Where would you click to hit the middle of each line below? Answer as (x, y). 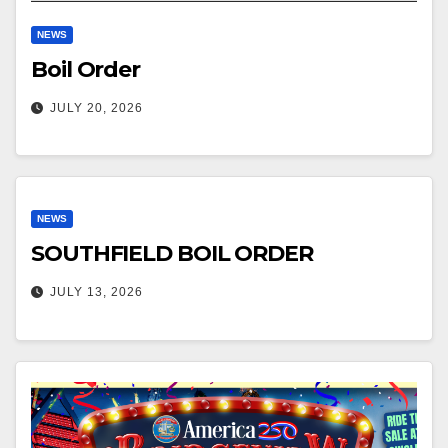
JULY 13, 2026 (96, 292)
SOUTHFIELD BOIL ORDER (172, 254)
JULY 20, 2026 (96, 107)
